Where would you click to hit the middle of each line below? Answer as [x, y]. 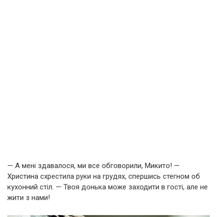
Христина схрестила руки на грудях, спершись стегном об [104, 176]
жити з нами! [29, 198]
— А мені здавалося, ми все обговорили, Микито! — [93, 166]
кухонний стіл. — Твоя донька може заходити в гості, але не [108, 187]
